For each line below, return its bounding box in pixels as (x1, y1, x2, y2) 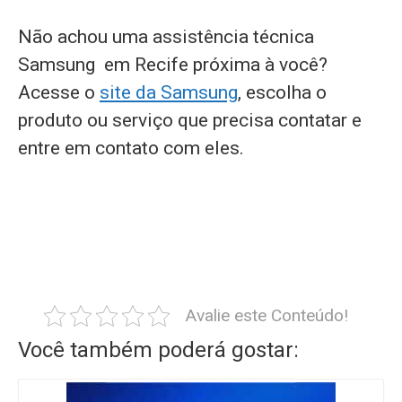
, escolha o (238, 81, 327, 103)
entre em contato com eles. (18, 136, 244, 159)
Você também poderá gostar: (18, 336, 299, 363)
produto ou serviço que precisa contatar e (18, 109, 362, 131)
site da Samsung (100, 81, 238, 103)
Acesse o (18, 81, 100, 103)
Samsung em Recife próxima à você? (18, 53, 328, 75)
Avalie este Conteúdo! (184, 304, 348, 326)
